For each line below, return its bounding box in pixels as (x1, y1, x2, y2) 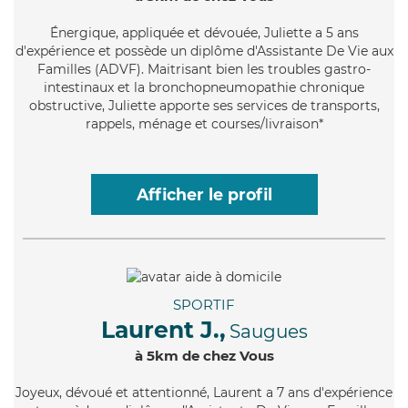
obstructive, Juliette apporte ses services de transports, (28, 97, 380, 114)
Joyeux (15, 383, 59, 401)
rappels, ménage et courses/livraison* (85, 115, 323, 132)
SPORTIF (173, 295, 235, 313)
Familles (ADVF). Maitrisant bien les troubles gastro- (37, 60, 371, 77)
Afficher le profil (136, 184, 272, 204)
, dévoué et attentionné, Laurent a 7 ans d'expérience (59, 383, 393, 401)
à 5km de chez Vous (134, 346, 274, 364)
